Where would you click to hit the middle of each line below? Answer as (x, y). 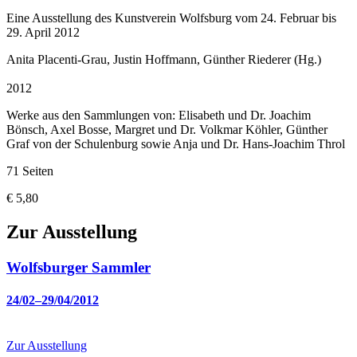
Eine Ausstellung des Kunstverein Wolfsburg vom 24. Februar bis (171, 18)
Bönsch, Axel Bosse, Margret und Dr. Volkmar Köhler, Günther (167, 130)
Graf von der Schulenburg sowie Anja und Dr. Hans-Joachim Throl (176, 144)
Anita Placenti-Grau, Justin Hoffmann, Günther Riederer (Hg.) (164, 60)
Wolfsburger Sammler (78, 267)
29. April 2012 (43, 33)
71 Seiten (30, 171)
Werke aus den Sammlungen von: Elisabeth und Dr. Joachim (159, 116)
